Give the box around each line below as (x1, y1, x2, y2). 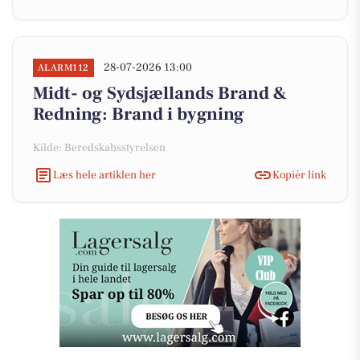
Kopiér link (272, 167, 326, 182)
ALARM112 (38, 62, 89, 74)
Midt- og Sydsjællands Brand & (33, 82, 287, 104)
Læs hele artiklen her (53, 167, 156, 182)
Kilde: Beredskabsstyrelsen (33, 141, 166, 155)
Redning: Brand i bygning (33, 103, 244, 125)
